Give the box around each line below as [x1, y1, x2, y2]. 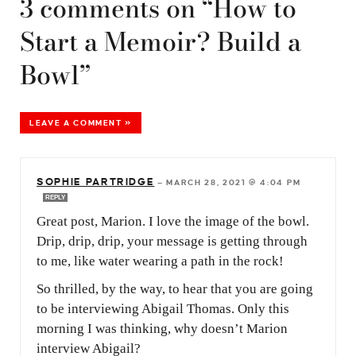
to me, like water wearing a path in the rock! [37, 253, 284, 269]
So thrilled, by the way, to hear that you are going [37, 281, 313, 296]
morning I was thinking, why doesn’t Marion [37, 320, 288, 336]
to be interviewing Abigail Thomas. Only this [37, 300, 289, 316]
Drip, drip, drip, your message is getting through [37, 233, 308, 249]
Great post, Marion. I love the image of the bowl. [37, 213, 309, 229]
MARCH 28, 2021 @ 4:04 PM [166, 177, 301, 187]
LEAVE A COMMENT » [29, 118, 133, 127]
